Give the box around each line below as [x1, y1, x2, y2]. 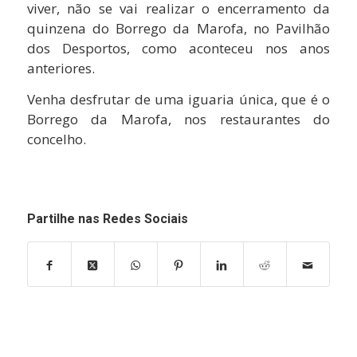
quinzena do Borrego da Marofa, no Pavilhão [26, 18, 331, 37]
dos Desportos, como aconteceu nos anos [26, 38, 331, 57]
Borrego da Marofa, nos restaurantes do [26, 110, 331, 129]
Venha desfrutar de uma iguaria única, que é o [26, 90, 331, 109]
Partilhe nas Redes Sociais [26, 211, 188, 227]
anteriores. [26, 58, 95, 77]
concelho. [26, 130, 86, 149]
